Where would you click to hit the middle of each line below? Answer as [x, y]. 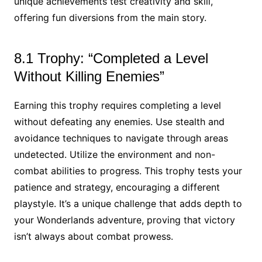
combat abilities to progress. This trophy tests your [128, 171]
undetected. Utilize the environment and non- [114, 155]
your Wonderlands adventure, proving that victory [124, 220]
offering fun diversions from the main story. [110, 18]
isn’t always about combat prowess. [93, 237]
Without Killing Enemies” [89, 77]
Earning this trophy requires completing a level [117, 106]
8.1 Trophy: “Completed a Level [111, 58]
